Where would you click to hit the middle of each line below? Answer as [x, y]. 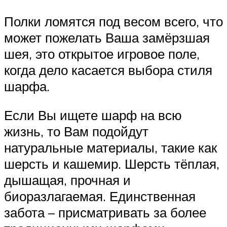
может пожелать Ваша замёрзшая [107, 37]
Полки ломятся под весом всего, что [113, 21]
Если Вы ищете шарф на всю [93, 115]
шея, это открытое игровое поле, [102, 53]
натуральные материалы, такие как [110, 148]
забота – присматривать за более [105, 213]
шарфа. [27, 86]
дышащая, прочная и [67, 180]
